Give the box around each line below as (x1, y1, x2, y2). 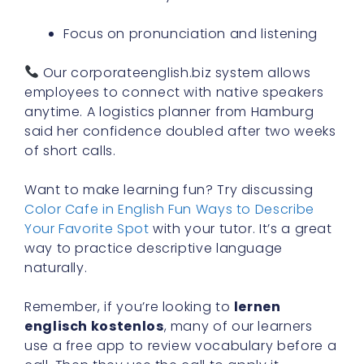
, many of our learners (163, 316, 313, 336)
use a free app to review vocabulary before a (24, 336, 337, 355)
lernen (233, 297, 281, 316)
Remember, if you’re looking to (24, 297, 234, 316)
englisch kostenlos (24, 316, 164, 336)
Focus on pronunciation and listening (63, 24, 318, 43)
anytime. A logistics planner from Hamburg (24, 102, 314, 121)
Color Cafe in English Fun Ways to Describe (24, 199, 314, 219)
